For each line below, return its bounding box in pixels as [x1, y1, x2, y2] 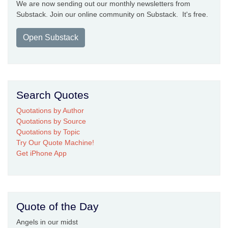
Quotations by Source [16, 117, 86, 126]
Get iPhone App [16, 149, 67, 158]
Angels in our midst [16, 218, 78, 226]
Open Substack [23, 33, 78, 42]
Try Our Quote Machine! [16, 138, 94, 147]
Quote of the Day [16, 201, 99, 213]
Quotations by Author [16, 106, 84, 115]
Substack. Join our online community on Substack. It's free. [16, 10, 208, 19]
